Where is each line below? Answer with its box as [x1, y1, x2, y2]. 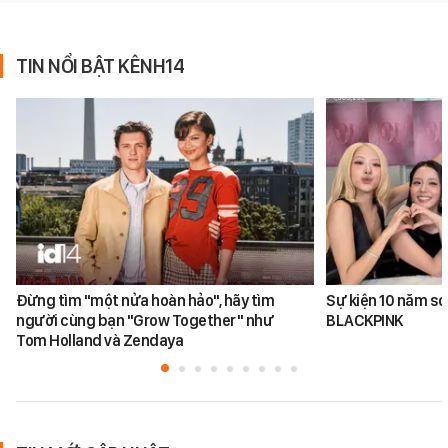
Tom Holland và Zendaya [16, 330, 183, 350]
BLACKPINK [326, 310, 403, 330]
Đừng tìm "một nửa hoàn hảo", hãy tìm [16, 290, 274, 310]
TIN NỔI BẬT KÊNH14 [16, 54, 184, 79]
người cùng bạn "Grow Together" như [16, 310, 273, 330]
